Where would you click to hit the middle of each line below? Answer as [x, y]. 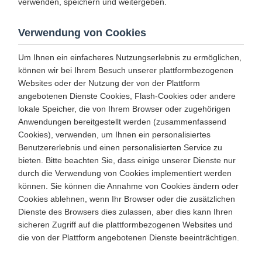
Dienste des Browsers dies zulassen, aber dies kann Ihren [125, 212]
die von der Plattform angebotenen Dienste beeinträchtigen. [129, 237]
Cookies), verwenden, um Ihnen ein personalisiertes [114, 135]
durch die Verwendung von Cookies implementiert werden [125, 173]
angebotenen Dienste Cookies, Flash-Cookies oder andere [127, 96]
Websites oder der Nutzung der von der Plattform [109, 83]
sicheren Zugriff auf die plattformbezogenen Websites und [125, 225]
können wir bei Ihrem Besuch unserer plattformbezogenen [126, 70]
